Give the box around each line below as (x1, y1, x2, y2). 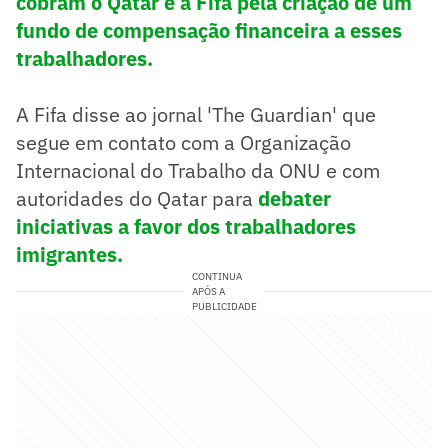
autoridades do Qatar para (16, 184, 253, 212)
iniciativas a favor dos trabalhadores (16, 212, 356, 240)
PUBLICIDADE (191, 299, 257, 313)
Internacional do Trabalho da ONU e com (16, 156, 380, 184)
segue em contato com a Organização (16, 128, 351, 156)
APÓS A (191, 284, 225, 298)
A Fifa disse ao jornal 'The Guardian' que (16, 100, 376, 128)
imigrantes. (16, 240, 123, 268)
